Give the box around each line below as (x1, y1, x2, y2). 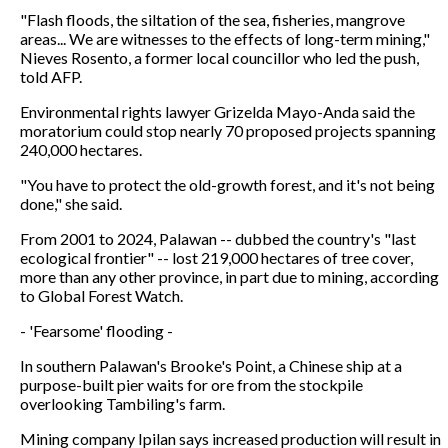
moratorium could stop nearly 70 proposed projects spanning (20, 120, 436, 140)
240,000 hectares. (20, 139, 142, 159)
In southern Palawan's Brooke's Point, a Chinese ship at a (20, 355, 402, 375)
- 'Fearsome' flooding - (20, 320, 173, 340)
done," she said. (20, 193, 122, 213)
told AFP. (20, 66, 82, 86)
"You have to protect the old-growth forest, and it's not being (20, 174, 435, 194)
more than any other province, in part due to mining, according (20, 266, 439, 286)
